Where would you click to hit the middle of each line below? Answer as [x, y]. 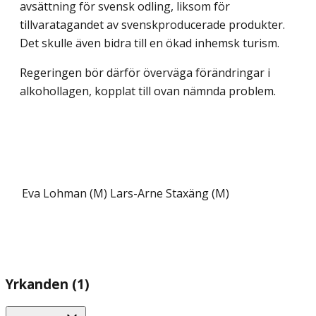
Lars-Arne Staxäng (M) [170, 193]
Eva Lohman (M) [65, 193]
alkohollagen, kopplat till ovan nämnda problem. [148, 91]
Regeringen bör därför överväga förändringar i [145, 72]
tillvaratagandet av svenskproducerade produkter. [152, 24]
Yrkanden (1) [48, 284]
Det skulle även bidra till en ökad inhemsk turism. [150, 43]
